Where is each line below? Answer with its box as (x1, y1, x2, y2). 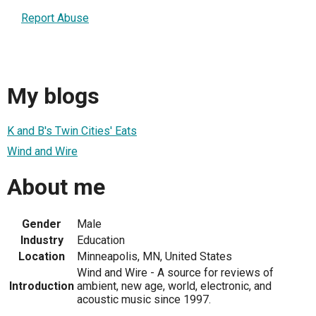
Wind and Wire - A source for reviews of (77, 266, 274, 280)
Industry (20, 233, 63, 248)
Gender (22, 217, 61, 231)
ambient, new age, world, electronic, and (77, 279, 272, 293)
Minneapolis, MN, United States (77, 250, 232, 264)
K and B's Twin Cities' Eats (7, 124, 137, 138)
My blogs (7, 82, 99, 109)
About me (7, 173, 105, 200)
